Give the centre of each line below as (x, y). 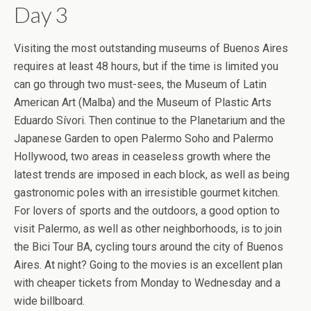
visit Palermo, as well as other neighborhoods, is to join (148, 228)
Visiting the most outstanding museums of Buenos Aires (151, 48)
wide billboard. (49, 301)
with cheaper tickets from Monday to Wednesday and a (147, 283)
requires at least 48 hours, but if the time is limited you (146, 66)
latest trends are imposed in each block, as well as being (152, 174)
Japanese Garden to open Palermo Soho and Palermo (144, 138)
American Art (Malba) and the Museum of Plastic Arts (143, 102)
